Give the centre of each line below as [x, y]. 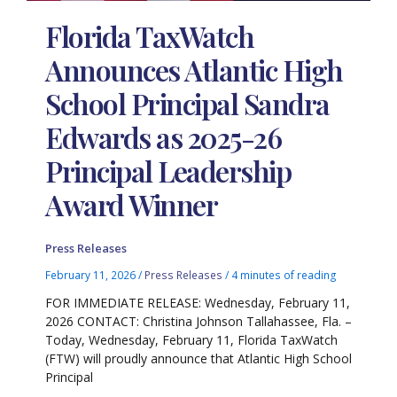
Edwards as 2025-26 [163, 136]
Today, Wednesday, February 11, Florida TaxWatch [192, 340]
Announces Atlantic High [194, 69]
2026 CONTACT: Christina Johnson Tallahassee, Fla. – [199, 322]
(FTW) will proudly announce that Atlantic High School [199, 359]
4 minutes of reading [284, 275]
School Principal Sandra [187, 103]
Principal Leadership [168, 170]
